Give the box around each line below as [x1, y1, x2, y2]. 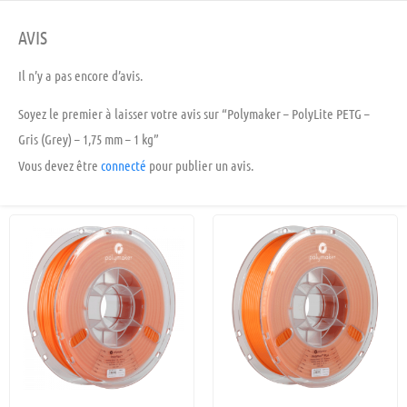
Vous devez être [18, 157, 101, 174]
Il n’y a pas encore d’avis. [18, 66, 143, 84]
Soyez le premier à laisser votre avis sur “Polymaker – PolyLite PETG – [18, 105, 370, 123]
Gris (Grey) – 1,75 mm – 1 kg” [18, 131, 159, 148]
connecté [101, 157, 146, 174]
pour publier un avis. [146, 157, 253, 174]
